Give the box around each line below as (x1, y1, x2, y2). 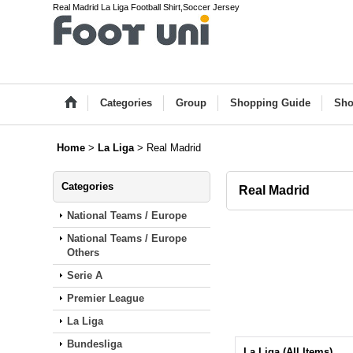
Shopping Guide (230, 97, 311, 109)
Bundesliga (67, 338, 123, 350)
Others (67, 247, 100, 258)
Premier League (67, 292, 145, 304)
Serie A (67, 269, 103, 281)
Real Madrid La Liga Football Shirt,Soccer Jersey (53, 2, 240, 12)
